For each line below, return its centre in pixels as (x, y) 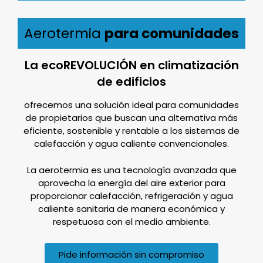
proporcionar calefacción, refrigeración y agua (131, 195)
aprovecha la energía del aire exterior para (131, 183)
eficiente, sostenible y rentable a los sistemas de (131, 131)
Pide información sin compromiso (131, 254)
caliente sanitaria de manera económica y (131, 208)
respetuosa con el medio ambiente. (131, 221)
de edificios (131, 82)
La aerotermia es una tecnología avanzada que (131, 170)
